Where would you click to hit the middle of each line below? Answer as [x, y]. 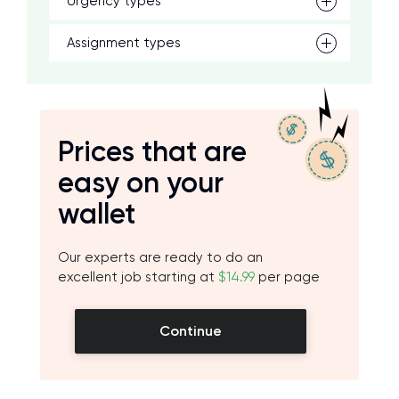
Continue [191, 331]
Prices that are [152, 151]
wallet [97, 214]
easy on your [141, 183]
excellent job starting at [138, 277]
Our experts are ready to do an [160, 257]
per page [287, 277]
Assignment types [124, 43]
